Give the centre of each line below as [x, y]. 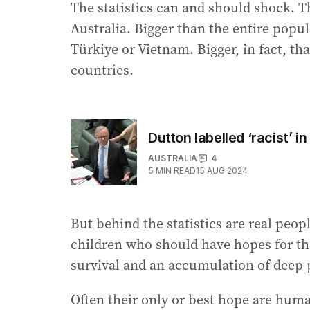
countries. [102, 70]
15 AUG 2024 [222, 171]
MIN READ [176, 171]
